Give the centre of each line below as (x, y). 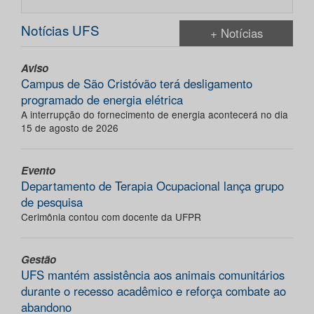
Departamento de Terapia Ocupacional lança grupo (152, 186)
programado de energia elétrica (102, 100)
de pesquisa (52, 202)
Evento (38, 171)
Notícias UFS (60, 30)
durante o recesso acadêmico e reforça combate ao (153, 291)
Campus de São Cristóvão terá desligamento (137, 84)
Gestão (39, 260)
